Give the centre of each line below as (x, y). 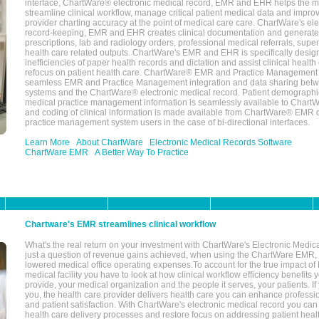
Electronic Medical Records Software (221, 142)
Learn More (47, 142)
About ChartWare (110, 142)
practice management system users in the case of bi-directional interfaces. (167, 122)
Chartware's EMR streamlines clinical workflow (120, 224)
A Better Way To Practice (142, 152)
